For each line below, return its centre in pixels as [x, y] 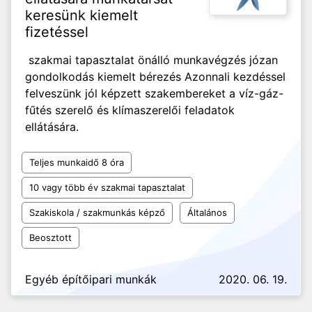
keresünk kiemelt [81, 15]
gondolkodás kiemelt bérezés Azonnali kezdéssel [155, 77]
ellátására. [62, 127]
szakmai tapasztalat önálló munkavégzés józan [151, 60]
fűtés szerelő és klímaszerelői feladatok [130, 110]
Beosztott [50, 237]
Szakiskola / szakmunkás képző [97, 212]
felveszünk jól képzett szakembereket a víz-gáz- [154, 93]
